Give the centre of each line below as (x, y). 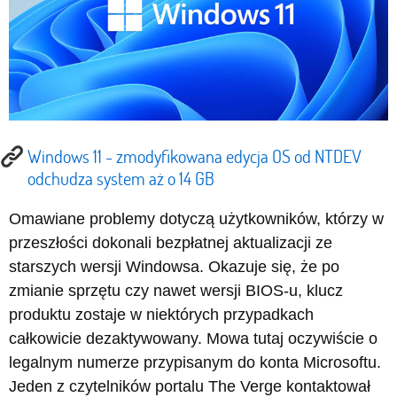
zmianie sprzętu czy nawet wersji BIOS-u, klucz (176, 291)
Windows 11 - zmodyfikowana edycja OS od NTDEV (195, 156)
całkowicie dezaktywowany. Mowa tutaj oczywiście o (193, 339)
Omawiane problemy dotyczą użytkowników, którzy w (196, 219)
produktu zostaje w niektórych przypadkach (161, 315)
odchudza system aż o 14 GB (121, 179)
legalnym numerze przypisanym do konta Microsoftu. (195, 363)
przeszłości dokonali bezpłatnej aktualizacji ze (171, 243)
